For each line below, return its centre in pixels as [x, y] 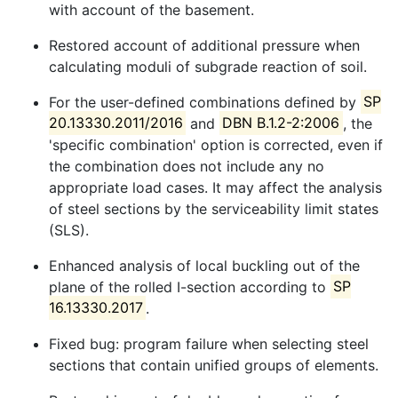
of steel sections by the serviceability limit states [214, 208]
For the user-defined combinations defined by [205, 102]
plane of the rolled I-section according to [190, 287]
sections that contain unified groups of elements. [214, 365]
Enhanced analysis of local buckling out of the [204, 265]
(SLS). [69, 230]
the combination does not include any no [187, 166]
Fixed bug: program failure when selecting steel [209, 343]
